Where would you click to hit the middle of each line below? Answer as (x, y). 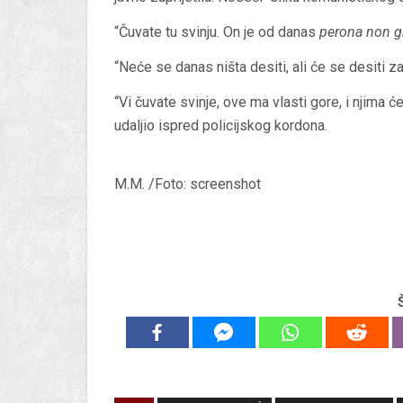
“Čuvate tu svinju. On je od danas (217, 32)
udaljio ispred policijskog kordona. (221, 126)
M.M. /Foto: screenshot (188, 184)
